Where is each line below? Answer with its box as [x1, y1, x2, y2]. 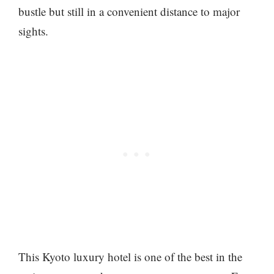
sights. [18, 23, 48, 39]
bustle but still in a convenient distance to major [18, 4, 240, 20]
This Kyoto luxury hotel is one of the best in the [18, 248, 242, 264]
